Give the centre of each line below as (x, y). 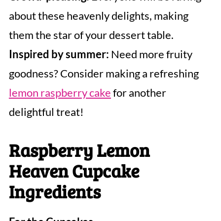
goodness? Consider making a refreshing (104, 74)
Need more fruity (150, 54)
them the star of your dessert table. (91, 35)
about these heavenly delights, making (98, 16)
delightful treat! (46, 112)
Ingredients (55, 191)
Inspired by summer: (59, 54)
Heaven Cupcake (74, 171)
